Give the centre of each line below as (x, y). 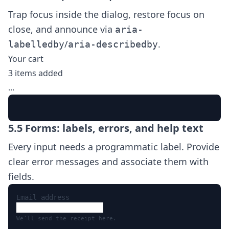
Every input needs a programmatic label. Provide (114, 147)
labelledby (36, 44)
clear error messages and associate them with (108, 162)
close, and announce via (62, 29)
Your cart (26, 59)
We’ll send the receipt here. (66, 219)
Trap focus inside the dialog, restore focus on (106, 14)
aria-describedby (113, 44)
